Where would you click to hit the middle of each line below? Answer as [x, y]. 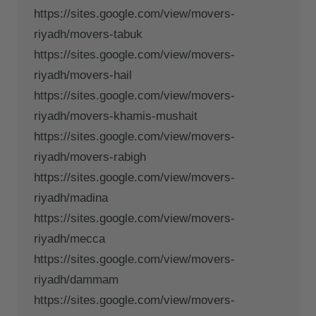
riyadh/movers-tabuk [88, 34]
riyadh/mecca [69, 238]
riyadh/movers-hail [83, 75]
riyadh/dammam [76, 279]
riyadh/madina [71, 197]
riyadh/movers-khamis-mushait [116, 116]
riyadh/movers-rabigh [90, 157]
